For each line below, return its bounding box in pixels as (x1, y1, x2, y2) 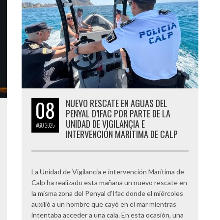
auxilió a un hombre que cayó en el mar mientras (31, 200, 176, 208)
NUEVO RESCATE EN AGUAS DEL (66, 97, 167, 110)
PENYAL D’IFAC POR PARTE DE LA (66, 107, 170, 120)
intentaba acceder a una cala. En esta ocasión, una (31, 211, 184, 219)
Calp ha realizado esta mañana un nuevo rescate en (31, 178, 187, 187)
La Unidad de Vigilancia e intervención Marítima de (31, 167, 184, 176)
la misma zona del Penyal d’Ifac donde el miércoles (31, 189, 183, 197)
